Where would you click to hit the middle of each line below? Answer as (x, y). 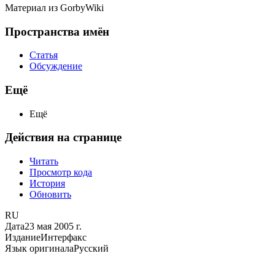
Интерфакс (64, 238)
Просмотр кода (61, 172)
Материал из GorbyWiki (54, 7)
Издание (23, 238)
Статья (44, 55)
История (47, 184)
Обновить (50, 195)
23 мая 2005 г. (53, 227)
